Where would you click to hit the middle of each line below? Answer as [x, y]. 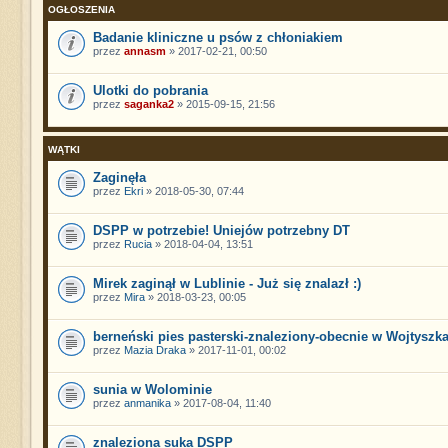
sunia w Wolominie [152, 389]
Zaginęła [119, 177]
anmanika [147, 402]
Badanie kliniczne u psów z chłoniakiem [217, 37]
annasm [144, 50]
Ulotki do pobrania [150, 90]
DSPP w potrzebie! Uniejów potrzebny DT [221, 230]
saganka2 [148, 103]
